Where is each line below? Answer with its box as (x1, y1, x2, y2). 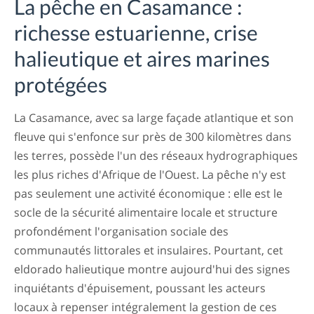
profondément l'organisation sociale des (14, 224, 228, 240)
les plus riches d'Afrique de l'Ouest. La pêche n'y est (14, 167, 286, 183)
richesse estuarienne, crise (14, 20, 258, 46)
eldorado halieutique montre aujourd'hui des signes (14, 261, 290, 278)
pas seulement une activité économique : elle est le (14, 186, 282, 202)
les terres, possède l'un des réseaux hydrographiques (14, 148, 298, 164)
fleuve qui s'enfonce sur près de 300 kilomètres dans (14, 129, 292, 145)
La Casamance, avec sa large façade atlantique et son (14, 110, 294, 126)
